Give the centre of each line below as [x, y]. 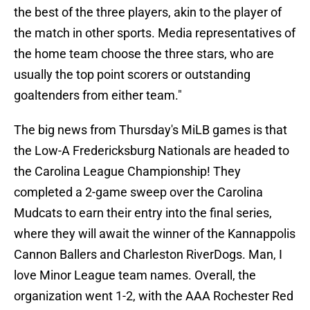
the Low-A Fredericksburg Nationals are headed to [152, 151]
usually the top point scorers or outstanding [132, 75]
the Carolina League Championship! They [127, 172]
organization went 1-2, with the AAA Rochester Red [154, 296]
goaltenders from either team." [98, 95]
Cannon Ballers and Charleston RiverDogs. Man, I [148, 255]
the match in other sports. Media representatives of [155, 33]
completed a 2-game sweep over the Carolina [138, 192]
